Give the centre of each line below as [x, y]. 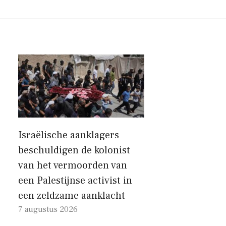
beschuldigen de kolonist [74, 150]
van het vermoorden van [73, 165]
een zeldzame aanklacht [72, 195]
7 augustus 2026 [48, 209]
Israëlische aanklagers [69, 135]
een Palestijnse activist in [75, 180]
